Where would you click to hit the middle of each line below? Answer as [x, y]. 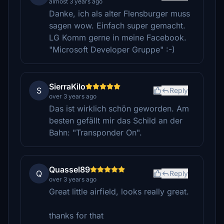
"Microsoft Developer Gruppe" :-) [112, 49]
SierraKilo [67, 86]
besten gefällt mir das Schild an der [116, 120]
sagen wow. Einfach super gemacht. [117, 25]
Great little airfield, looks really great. [119, 191]
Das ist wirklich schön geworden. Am [119, 108]
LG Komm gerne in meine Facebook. [118, 37]
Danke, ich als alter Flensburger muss [119, 13]
